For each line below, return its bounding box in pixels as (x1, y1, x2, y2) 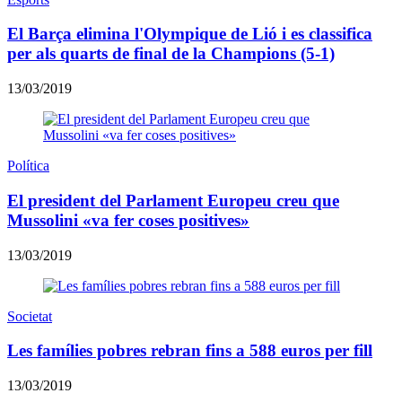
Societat (7, 308, 52, 324)
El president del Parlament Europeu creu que (7, 190, 339, 210)
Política (7, 158, 49, 174)
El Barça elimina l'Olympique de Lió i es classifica (7, 24, 372, 44)
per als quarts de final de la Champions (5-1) (7, 44, 335, 64)
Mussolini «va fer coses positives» (7, 210, 249, 230)
